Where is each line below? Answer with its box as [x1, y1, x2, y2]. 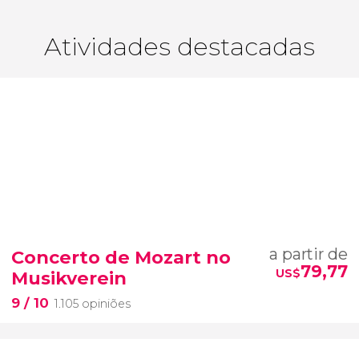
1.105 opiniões [54, 296, 131, 312]
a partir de [269, 244, 348, 264]
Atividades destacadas [44, 30, 315, 62]
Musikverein [11, 267, 127, 290]
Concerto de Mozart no [11, 246, 231, 269]
